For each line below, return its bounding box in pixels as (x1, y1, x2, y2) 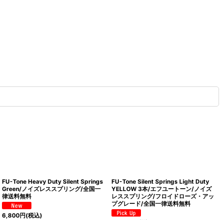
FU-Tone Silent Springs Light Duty (111, 178, 209, 186)
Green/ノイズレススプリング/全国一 (2, 185, 101, 193)
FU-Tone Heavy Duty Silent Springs (2, 178, 104, 186)
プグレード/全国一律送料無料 (111, 200, 191, 208)
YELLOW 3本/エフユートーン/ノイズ (111, 185, 212, 193)
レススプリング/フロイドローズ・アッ (111, 192, 214, 200)
